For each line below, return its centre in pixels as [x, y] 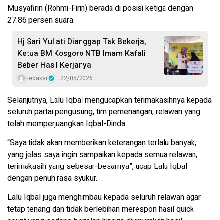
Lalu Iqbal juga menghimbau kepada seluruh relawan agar [104, 198]
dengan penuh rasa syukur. [52, 179]
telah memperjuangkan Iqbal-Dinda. [67, 124]
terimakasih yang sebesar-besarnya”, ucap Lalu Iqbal [97, 167]
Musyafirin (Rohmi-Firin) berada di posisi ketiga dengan [100, 9]
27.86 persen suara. [41, 20]
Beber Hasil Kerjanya [54, 66]
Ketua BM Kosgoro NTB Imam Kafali [82, 54]
